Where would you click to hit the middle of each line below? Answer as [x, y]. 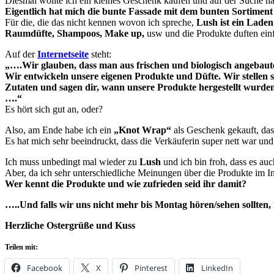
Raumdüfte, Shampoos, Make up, [75, 33]
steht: [100, 54]
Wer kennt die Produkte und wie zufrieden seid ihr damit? [126, 183]
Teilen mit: [21, 247]
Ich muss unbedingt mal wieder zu [72, 161]
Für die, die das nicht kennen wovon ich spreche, [101, 22]
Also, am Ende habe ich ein [59, 130]
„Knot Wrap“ [143, 130]
